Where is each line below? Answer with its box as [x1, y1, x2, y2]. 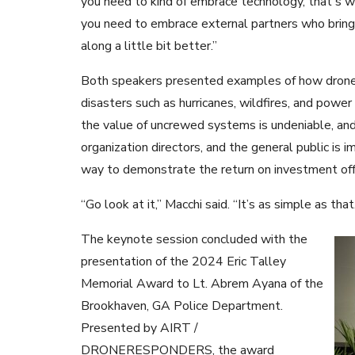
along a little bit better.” [81, 37, 217, 55]
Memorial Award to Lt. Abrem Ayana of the [81, 275, 323, 293]
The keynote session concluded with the [81, 231, 307, 249]
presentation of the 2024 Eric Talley [81, 253, 286, 271]
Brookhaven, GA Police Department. [81, 297, 283, 315]
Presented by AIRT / [81, 319, 198, 338]
